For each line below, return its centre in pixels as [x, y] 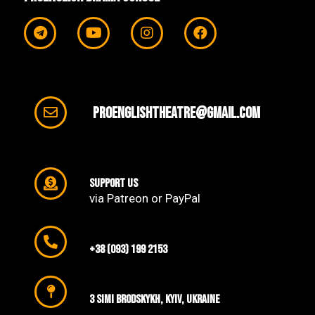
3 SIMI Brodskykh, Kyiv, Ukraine [155, 300]
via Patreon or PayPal [145, 199]
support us [114, 184]
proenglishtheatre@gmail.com [177, 113]
